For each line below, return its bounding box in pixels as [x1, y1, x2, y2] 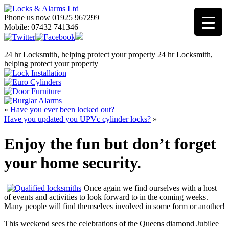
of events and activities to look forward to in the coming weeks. [4, 192, 208, 201]
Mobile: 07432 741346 [4, 22, 78, 31]
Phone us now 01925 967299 [4, 13, 99, 22]
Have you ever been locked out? [10, 105, 114, 114]
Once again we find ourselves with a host [84, 183, 217, 192]
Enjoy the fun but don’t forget [4, 134, 216, 153]
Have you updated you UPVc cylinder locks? [4, 114, 151, 123]
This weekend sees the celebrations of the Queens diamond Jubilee [4, 219, 219, 228]
